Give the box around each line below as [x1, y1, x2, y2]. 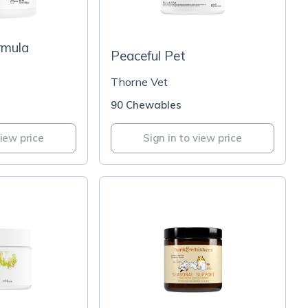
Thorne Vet [111, 75, 168, 89]
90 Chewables [111, 98, 181, 111]
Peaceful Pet [111, 47, 186, 64]
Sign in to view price [143, 131, 242, 144]
